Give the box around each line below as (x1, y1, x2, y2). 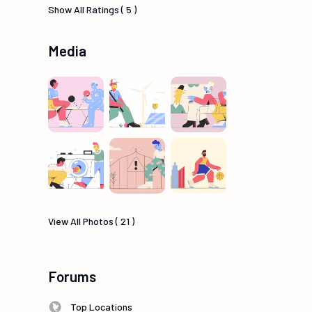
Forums (48, 267, 96, 286)
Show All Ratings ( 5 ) (48, 3, 136, 16)
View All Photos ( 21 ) (48, 215, 134, 228)
